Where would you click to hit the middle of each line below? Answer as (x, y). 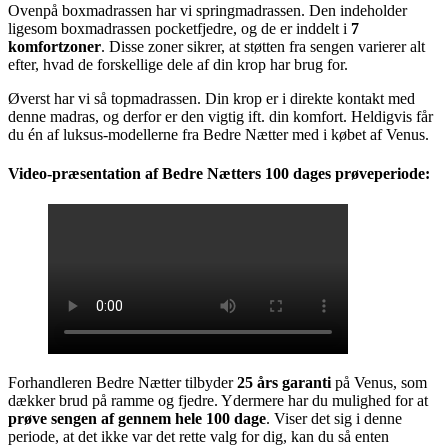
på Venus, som (381, 383)
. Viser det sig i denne (334, 419)
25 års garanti (286, 383)
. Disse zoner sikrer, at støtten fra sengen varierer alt (263, 46)
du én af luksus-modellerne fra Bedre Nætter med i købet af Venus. (218, 134)
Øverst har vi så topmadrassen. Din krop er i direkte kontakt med (211, 98)
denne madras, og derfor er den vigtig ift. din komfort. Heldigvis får (220, 116)
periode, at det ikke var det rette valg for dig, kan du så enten (198, 437)
